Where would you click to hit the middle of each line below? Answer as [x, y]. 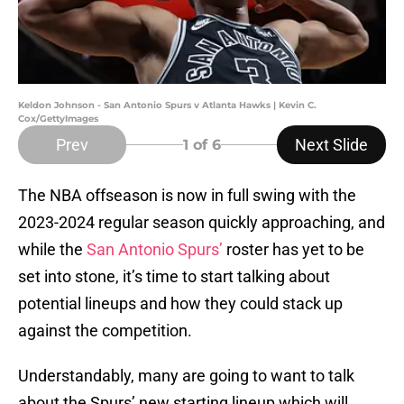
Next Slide [331, 145]
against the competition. [105, 331]
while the [52, 250]
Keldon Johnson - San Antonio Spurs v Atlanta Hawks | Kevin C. [167, 106]
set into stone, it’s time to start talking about [174, 277]
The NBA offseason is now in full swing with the [187, 196]
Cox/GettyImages [58, 119]
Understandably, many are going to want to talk [186, 376]
